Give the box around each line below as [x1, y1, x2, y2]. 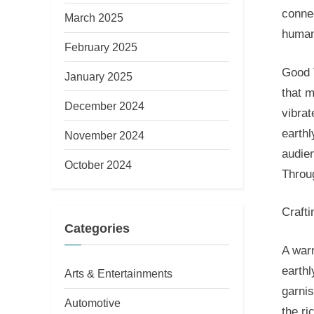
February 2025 [64, 41, 137, 54]
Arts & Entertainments [64, 267, 172, 280]
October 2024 [64, 158, 132, 171]
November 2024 [64, 128, 144, 142]
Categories [64, 221, 130, 235]
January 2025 [64, 69, 132, 83]
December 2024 [64, 99, 144, 112]
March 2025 [64, 11, 123, 25]
